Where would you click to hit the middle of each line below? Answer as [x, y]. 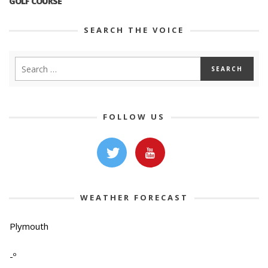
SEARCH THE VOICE [134, 30]
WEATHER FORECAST [134, 198]
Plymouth [29, 226]
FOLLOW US [134, 117]
